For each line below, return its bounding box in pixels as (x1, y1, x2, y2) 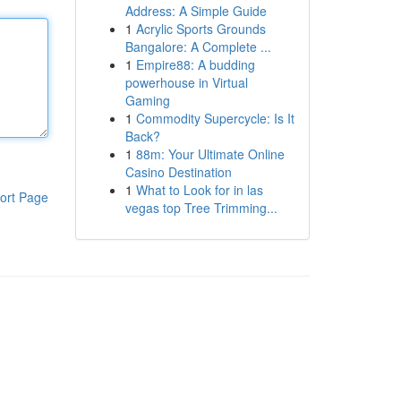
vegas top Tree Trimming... (124, 199, 277, 217)
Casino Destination (124, 163, 232, 181)
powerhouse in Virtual (124, 73, 248, 91)
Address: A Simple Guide (124, 2, 267, 20)
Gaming (124, 91, 170, 109)
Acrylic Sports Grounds (135, 20, 266, 38)
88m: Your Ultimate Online (135, 145, 285, 163)
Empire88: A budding (135, 55, 255, 73)
